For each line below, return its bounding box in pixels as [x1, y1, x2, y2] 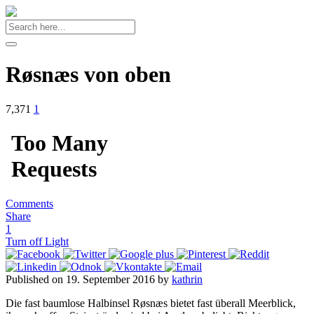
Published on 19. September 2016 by [6, 273, 172, 285]
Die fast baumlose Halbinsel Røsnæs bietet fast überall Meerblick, [6, 296, 296, 309]
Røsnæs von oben [6, 62, 171, 88]
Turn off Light [6, 235, 69, 247]
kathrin [172, 273, 203, 285]
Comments [6, 197, 53, 210]
